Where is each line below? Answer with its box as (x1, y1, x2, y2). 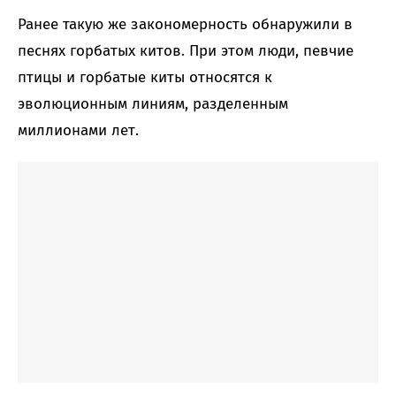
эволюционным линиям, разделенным (18, 95, 288, 114)
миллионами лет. (18, 121, 139, 141)
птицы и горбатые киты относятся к (18, 68, 272, 88)
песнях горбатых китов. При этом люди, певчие (18, 42, 354, 61)
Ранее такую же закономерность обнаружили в (18, 15, 353, 34)
